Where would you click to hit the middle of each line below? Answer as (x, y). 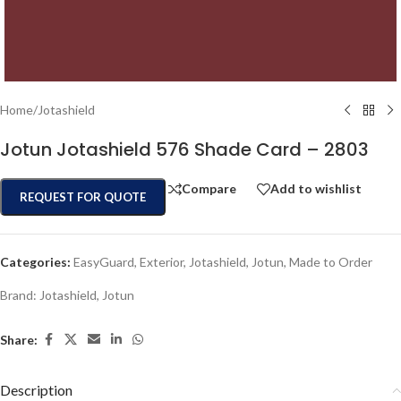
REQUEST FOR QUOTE (83, 197)
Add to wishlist (316, 189)
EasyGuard (104, 262)
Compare (209, 189)
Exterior (162, 262)
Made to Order (331, 262)
